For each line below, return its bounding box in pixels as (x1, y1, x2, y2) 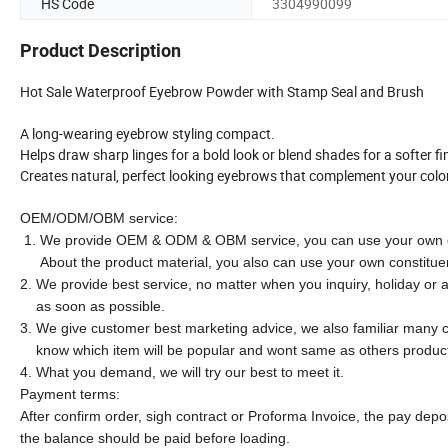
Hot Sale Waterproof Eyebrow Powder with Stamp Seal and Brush (20, 82, 424, 102)
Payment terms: (20, 386, 336, 403)
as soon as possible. (20, 298, 169, 315)
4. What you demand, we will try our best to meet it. (20, 364, 348, 381)
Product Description (20, 40, 181, 62)
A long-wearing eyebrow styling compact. (20, 124, 275, 144)
